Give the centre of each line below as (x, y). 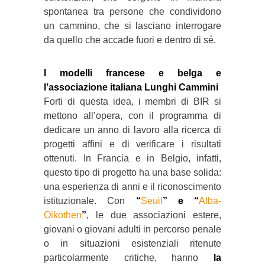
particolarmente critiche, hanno (129, 257)
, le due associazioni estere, (154, 215)
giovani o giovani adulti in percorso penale (132, 229)
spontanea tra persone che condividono (132, 11)
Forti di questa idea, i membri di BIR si (132, 101)
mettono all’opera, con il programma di (132, 115)
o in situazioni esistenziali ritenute (132, 243)
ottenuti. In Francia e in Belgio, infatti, (132, 158)
